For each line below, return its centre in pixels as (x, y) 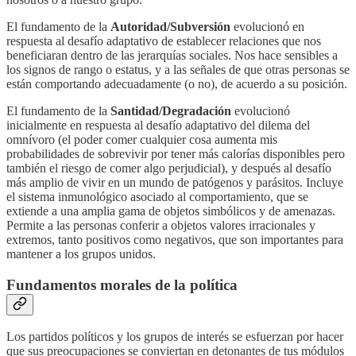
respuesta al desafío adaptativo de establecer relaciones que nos (164, 41)
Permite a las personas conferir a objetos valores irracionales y (161, 225)
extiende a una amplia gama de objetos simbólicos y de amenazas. (171, 211)
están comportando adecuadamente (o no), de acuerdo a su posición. (177, 83)
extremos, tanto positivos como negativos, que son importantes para (175, 239)
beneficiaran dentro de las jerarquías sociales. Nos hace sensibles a (172, 55)
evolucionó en (267, 26)
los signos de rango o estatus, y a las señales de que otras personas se (178, 69)
